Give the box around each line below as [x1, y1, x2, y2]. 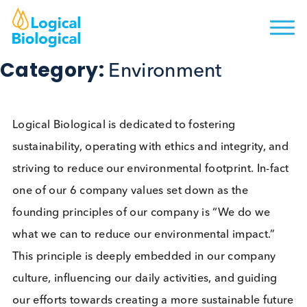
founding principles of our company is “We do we [14, 230, 301, 243]
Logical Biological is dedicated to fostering [14, 132, 262, 145]
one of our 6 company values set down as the [14, 206, 276, 219]
